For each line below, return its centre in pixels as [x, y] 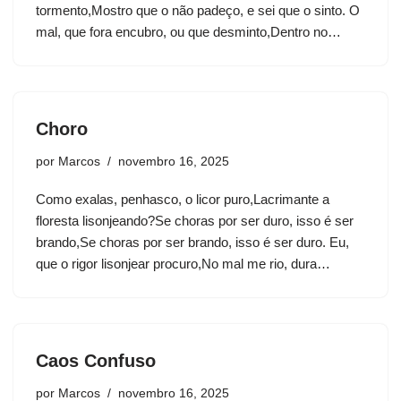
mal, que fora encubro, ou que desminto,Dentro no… [190, 32]
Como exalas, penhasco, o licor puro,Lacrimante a [183, 200]
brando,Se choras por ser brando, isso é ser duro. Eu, [192, 243]
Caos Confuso [96, 361]
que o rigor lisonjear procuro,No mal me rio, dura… [185, 264]
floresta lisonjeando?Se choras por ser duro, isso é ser [195, 221]
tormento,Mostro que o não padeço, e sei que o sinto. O [198, 11]
